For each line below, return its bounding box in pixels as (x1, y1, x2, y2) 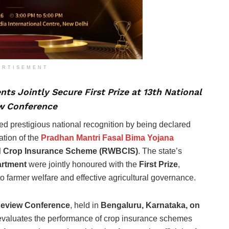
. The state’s (138, 147, 182, 156)
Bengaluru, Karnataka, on (101, 201, 200, 210)
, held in (70, 201, 101, 210)
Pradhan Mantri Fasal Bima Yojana (41, 133, 174, 143)
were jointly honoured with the (27, 160, 139, 169)
